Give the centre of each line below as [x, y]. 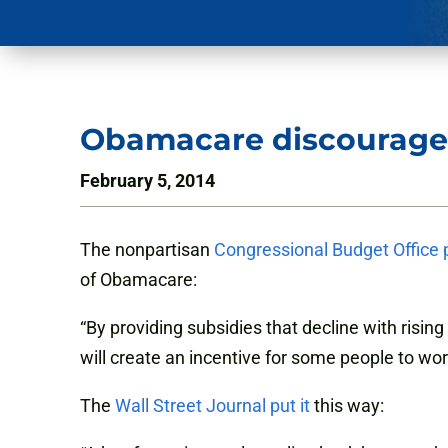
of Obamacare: [138, 280]
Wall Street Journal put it [212, 406]
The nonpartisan [147, 250]
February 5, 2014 [147, 181]
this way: [347, 406]
